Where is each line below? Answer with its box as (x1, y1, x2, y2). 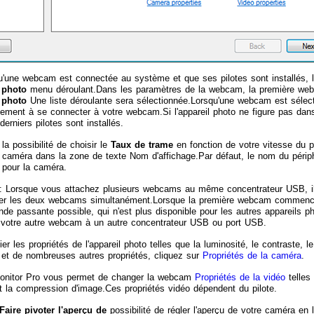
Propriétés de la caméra (203, 250, 301, 261)
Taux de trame (111, 139, 173, 150)
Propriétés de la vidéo (195, 271, 285, 282)
